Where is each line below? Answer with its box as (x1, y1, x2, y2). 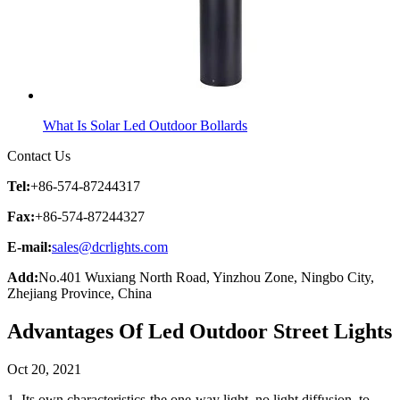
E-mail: (7, 238, 52, 254)
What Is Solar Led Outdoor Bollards (43, 117, 247, 133)
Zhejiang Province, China (7, 285, 152, 301)
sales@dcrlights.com (52, 238, 168, 254)
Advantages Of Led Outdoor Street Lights (7, 319, 392, 343)
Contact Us (7, 147, 71, 163)
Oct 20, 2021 (7, 361, 81, 377)
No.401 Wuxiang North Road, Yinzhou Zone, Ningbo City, (38, 269, 374, 285)
